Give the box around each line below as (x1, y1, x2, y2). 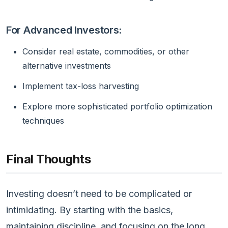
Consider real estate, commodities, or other (22, 46, 189, 56)
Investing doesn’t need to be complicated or (6, 188, 192, 199)
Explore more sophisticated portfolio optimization (22, 101, 212, 111)
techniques (22, 115, 64, 126)
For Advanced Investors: (6, 23, 122, 36)
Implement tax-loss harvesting (22, 80, 139, 91)
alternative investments (22, 60, 111, 71)
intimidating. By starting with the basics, (6, 204, 173, 215)
